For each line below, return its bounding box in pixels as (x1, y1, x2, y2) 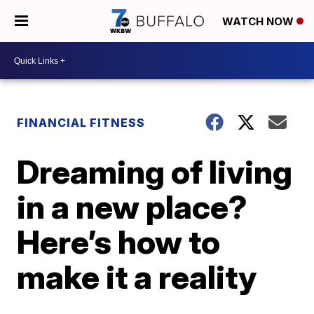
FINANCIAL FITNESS (17, 116, 146, 130)
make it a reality (17, 257, 257, 296)
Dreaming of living (17, 152, 293, 191)
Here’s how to (17, 222, 221, 261)
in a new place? (17, 187, 248, 226)
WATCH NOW (222, 15, 296, 29)
